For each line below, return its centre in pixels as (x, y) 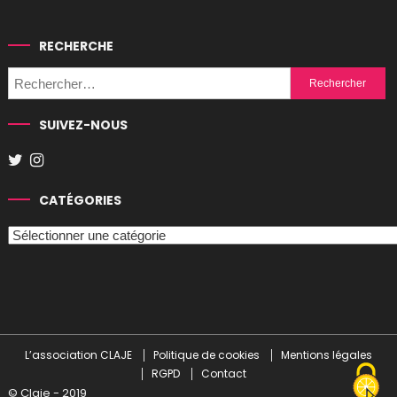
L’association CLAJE (78, 355)
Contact (224, 374)
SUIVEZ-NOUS (84, 125)
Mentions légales (327, 355)
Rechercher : (331, 79)
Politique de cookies (206, 355)
